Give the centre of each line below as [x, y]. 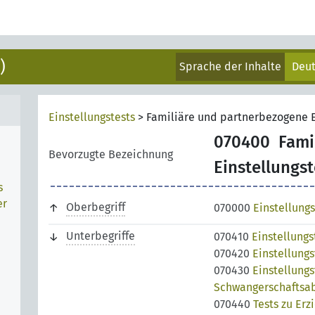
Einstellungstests [92, 117]
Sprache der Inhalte [231, 66]
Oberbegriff [96, 207]
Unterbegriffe [101, 236]
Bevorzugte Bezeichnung [111, 154]
